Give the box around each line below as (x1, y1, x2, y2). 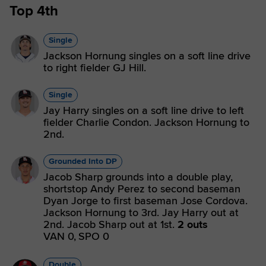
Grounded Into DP (49, 156, 117, 166)
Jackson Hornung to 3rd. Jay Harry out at (43, 206, 239, 219)
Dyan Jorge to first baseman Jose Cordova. (43, 194, 248, 207)
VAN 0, (43, 230, 76, 243)
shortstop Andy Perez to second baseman (43, 182, 240, 195)
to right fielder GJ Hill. (43, 61, 146, 74)
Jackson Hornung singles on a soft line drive (43, 49, 251, 62)
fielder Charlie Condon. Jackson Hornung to (43, 116, 249, 129)
